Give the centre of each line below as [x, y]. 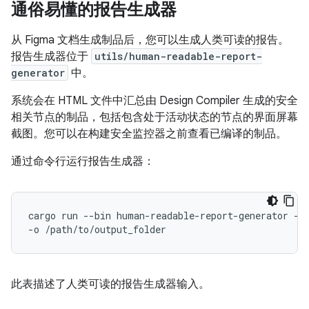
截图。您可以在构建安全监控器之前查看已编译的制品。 [149, 134]
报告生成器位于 [51, 57]
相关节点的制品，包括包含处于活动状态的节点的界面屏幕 [154, 118]
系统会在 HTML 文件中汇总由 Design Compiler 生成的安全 [154, 101]
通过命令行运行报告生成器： [83, 162]
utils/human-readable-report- [178, 57]
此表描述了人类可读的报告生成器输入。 [110, 285]
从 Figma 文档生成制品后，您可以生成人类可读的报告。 [150, 40]
